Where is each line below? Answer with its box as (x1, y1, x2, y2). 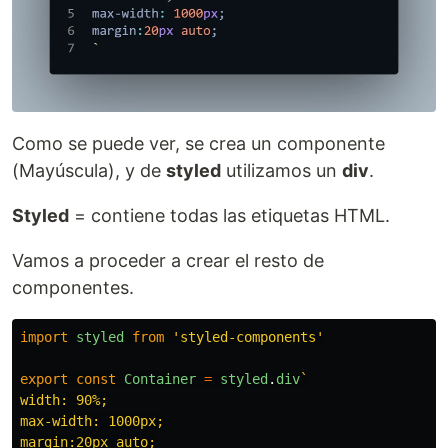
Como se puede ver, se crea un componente (12, 133, 385, 155)
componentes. (12, 277, 134, 299)
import (20, 329, 68, 346)
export (20, 371, 68, 388)
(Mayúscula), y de (12, 160, 166, 182)
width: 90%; (20, 392, 108, 409)
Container (124, 371, 196, 388)
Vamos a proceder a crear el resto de (12, 250, 324, 272)
